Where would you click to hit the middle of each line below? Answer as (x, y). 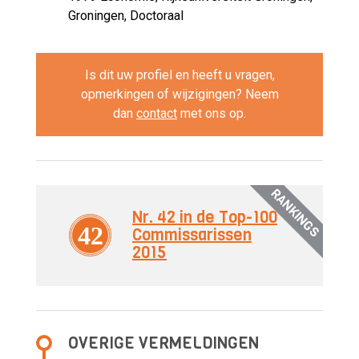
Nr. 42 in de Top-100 (205, 217)
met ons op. (212, 113)
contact (157, 113)
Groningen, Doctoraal (126, 15)
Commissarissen (192, 235)
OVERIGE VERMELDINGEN (163, 343)
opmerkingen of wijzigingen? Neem (179, 94)
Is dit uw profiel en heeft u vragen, (179, 75)
